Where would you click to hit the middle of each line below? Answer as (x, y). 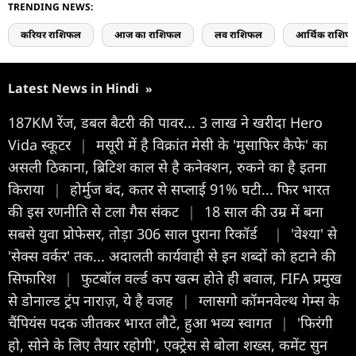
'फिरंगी (315, 322)
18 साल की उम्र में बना (264, 211)
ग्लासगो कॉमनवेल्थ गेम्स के (269, 300)
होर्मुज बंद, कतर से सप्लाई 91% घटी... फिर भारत (200, 189)
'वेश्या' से (314, 233)
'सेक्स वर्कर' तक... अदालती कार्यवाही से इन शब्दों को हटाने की (172, 255)
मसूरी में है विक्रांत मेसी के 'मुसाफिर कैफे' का (212, 144)
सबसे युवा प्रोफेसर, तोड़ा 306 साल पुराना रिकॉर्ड (139, 233)
